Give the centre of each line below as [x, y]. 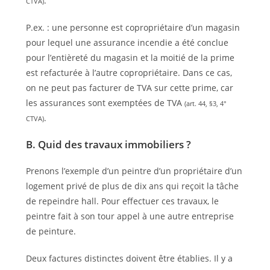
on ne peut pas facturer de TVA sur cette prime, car [129, 87]
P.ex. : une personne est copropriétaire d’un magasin [133, 27]
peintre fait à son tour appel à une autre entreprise [130, 216]
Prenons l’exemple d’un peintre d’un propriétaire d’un [134, 171]
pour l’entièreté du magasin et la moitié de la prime [130, 57]
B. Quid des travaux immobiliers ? [108, 144]
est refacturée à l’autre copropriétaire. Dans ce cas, [129, 72]
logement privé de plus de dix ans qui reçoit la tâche [132, 186]
